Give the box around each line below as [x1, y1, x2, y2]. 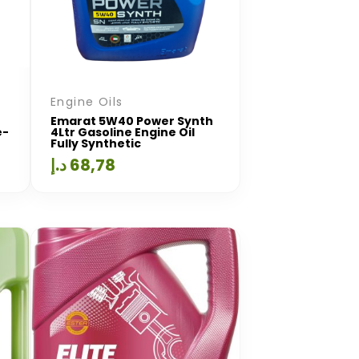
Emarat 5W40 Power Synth [50, 113, 213, 129]
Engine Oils [50, 94, 123, 110]
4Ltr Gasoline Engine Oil [50, 124, 195, 140]
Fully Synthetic [50, 135, 141, 151]
